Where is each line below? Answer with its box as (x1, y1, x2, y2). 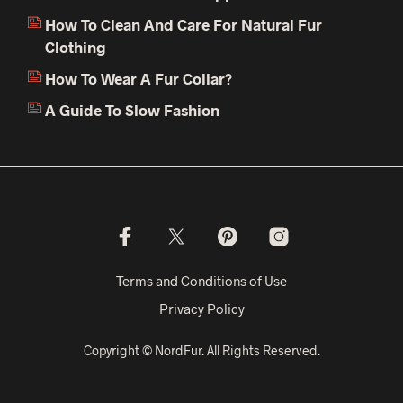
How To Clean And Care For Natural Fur (45, 15, 322, 34)
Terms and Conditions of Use (116, 273, 287, 290)
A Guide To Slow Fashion (45, 101, 219, 120)
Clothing (45, 38, 106, 57)
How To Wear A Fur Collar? (45, 69, 232, 88)
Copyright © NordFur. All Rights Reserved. (83, 343, 320, 359)
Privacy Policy (158, 300, 245, 318)
